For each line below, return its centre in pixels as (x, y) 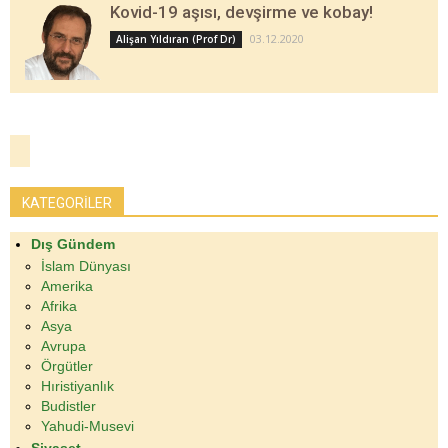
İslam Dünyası (86, 265)
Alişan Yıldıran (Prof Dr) (176, 38)
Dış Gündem (73, 243)
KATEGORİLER (67, 202)
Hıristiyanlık (77, 385)
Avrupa (63, 345)
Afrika (59, 305)
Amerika (67, 285)
